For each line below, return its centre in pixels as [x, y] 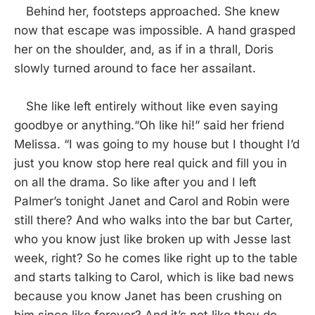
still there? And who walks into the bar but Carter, [154, 220]
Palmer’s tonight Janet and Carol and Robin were [152, 201]
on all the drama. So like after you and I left [135, 182]
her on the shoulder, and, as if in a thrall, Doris [144, 50]
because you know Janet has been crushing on [148, 296]
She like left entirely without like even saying [146, 107]
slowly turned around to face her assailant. [135, 69]
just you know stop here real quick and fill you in [150, 163]
